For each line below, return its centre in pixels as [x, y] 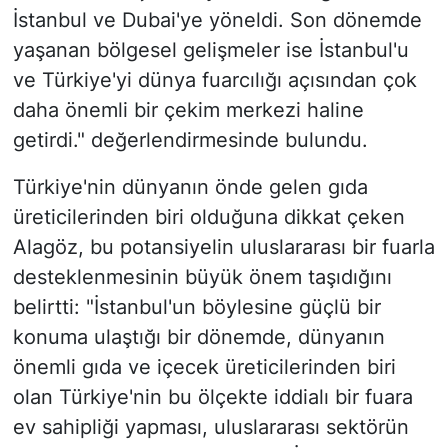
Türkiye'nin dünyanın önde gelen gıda [190, 187]
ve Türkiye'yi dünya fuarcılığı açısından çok [214, 80]
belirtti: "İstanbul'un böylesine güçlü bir [196, 307]
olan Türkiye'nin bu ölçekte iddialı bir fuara [212, 397]
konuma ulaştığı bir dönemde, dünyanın [198, 337]
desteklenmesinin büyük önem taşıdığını [202, 277]
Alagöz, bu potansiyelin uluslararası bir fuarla [223, 247]
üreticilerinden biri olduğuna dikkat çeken [208, 217]
